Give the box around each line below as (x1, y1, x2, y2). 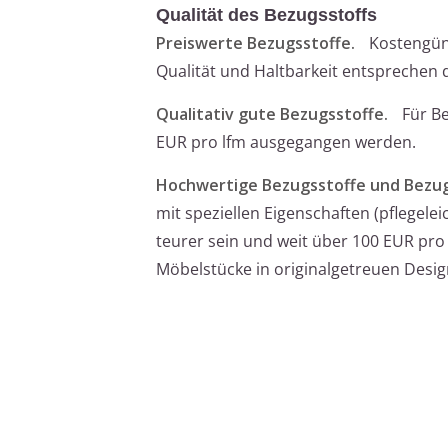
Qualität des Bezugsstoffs (156, 4, 377, 25)
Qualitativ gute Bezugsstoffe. (156, 102, 388, 125)
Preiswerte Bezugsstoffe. (156, 31, 355, 54)
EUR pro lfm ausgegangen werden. (156, 130, 416, 153)
